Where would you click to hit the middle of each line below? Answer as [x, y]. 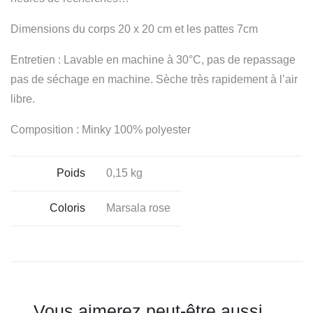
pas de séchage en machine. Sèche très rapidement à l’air [154, 79]
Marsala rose [138, 208]
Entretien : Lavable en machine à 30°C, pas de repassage [153, 60]
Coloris [67, 208]
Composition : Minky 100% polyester [101, 130]
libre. [23, 99]
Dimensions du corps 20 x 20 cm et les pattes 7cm [134, 29]
